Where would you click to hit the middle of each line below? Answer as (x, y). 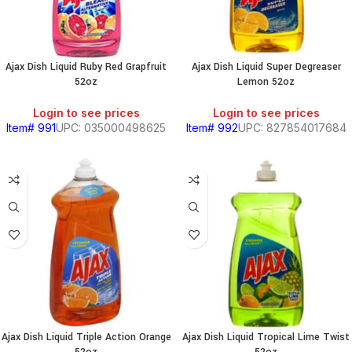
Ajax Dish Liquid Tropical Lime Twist (266, 337)
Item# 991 (31, 128)
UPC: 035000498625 (111, 128)
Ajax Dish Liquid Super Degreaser (266, 67)
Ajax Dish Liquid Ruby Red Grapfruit (86, 67)
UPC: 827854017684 (292, 128)
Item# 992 (212, 128)
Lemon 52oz (266, 82)
